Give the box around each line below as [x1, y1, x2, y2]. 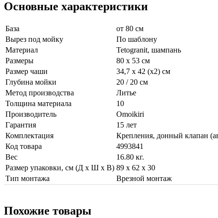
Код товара [5, 142, 42, 150]
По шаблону [116, 35, 157, 43]
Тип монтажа [5, 174, 50, 182]
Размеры [5, 56, 34, 65]
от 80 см [116, 24, 144, 33]
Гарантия [5, 120, 36, 129]
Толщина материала [5, 99, 72, 108]
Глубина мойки [5, 77, 56, 86]
